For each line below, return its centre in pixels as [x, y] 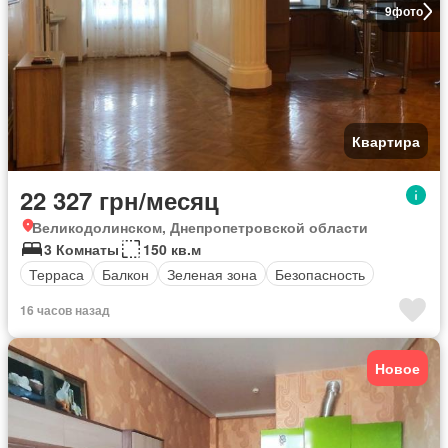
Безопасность [320, 273]
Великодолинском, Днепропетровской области [200, 227]
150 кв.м [172, 249]
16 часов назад [65, 310]
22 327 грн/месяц [119, 200]
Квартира [386, 141]
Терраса [56, 273]
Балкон [125, 273]
